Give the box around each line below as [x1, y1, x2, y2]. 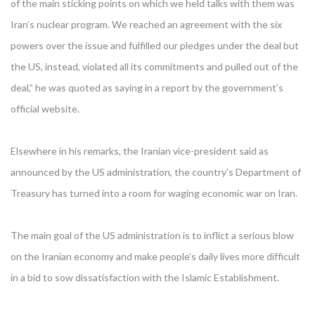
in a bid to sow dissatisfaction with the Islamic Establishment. [11, 271, 279, 283]
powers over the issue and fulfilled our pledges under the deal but [11, 39, 299, 51]
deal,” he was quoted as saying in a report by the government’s [11, 82, 283, 94]
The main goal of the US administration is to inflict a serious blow [11, 229, 294, 241]
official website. [11, 103, 79, 115]
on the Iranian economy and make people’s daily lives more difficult [11, 250, 300, 262]
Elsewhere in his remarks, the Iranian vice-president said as [11, 145, 269, 157]
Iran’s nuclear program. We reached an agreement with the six [11, 18, 282, 30]
